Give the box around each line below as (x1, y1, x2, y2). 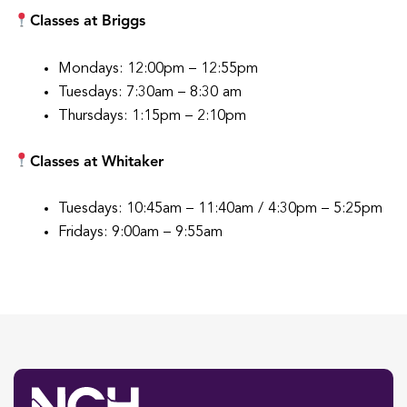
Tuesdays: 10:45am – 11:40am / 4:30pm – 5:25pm (57, 202, 382, 217)
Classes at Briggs (30, 15, 146, 30)
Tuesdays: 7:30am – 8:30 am (57, 85, 242, 101)
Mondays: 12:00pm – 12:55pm (57, 62, 258, 77)
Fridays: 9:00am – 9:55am (57, 225, 223, 241)
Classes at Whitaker (30, 154, 164, 170)
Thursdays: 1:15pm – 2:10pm (57, 109, 246, 124)
